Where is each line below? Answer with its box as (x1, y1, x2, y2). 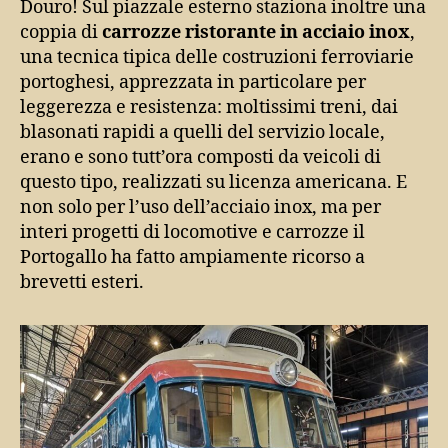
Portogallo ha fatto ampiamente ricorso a (20, 245, 365, 269)
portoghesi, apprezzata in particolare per (20, 70, 366, 94)
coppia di (20, 20, 102, 44)
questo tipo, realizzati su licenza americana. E (20, 170, 407, 194)
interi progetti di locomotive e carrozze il (20, 220, 365, 244)
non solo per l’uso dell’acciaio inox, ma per (20, 195, 381, 219)
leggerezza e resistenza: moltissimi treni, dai (20, 95, 398, 119)
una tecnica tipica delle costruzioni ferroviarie (20, 45, 414, 69)
